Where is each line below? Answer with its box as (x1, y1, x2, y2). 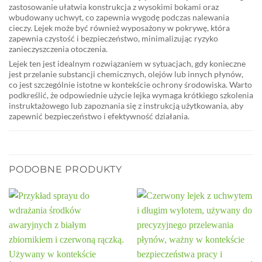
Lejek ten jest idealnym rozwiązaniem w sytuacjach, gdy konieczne (9, 58, 246, 69)
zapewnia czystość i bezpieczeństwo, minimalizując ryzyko (9, 33, 218, 43)
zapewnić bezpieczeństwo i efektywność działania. (9, 111, 189, 122)
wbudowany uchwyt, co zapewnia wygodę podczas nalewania (9, 12, 229, 22)
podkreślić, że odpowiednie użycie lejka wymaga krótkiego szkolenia (9, 90, 253, 101)
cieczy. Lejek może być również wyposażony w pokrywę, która (9, 22, 230, 33)
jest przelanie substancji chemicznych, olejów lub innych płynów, (9, 69, 243, 80)
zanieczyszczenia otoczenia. (9, 43, 108, 54)
